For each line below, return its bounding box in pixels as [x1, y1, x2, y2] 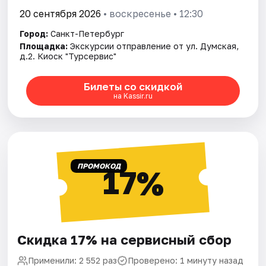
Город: [20, 28, 49, 39]
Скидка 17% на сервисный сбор [17, 231, 232, 248]
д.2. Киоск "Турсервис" [20, 50, 117, 61]
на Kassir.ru [113, 91, 153, 101]
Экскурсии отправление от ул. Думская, [70, 40, 239, 51]
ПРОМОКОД [77, 161, 121, 170]
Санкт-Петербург [50, 28, 125, 39]
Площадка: [20, 40, 68, 51]
